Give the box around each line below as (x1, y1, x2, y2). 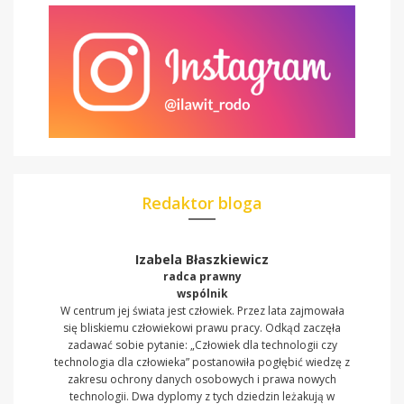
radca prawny (162, 269, 242, 285)
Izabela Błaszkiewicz (135, 251, 269, 269)
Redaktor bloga (142, 192, 262, 215)
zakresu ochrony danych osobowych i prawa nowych (68, 372, 336, 388)
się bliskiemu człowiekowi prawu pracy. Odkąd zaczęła (63, 320, 341, 336)
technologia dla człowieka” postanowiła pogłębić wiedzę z (54, 354, 350, 371)
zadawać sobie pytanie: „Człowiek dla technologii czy (67, 337, 337, 353)
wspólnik (176, 286, 228, 302)
